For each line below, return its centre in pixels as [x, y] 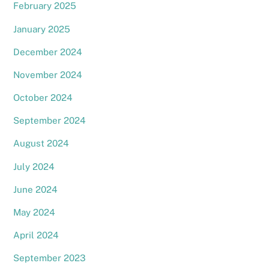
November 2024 [48, 74]
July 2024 [34, 166]
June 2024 [36, 189]
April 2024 [36, 235]
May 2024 [35, 212]
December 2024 [48, 52]
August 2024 [41, 144]
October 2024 [43, 98]
